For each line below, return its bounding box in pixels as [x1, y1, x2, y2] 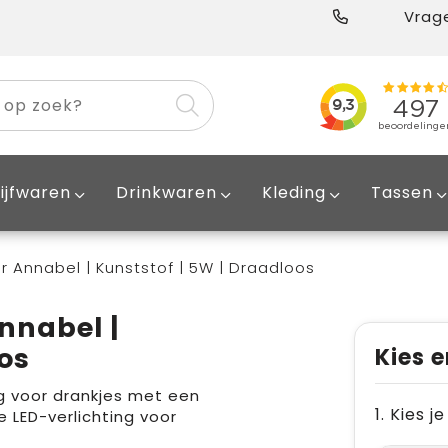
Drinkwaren [115, 181, 217, 204]
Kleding [261, 181, 326, 204]
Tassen [370, 181, 433, 204]
